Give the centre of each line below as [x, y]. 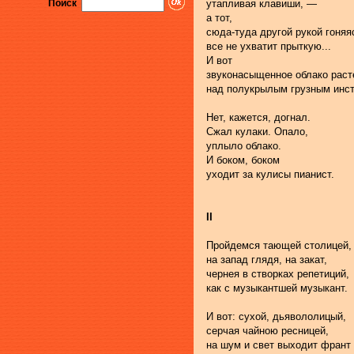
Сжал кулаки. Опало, [257, 132]
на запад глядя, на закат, [267, 260]
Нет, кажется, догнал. [258, 118]
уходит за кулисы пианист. [270, 175]
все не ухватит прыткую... [269, 47]
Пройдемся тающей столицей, [279, 246]
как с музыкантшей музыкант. [277, 288]
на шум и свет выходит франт [279, 345]
